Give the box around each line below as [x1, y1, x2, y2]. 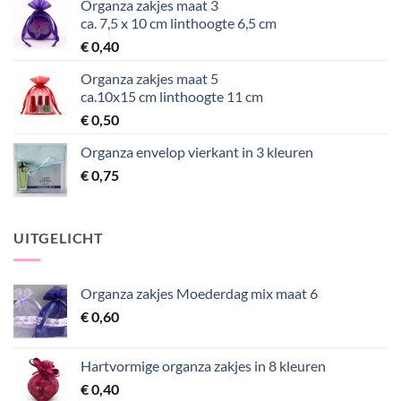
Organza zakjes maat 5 [81, 70, 218, 88]
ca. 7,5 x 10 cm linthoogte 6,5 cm [81, 14, 277, 32]
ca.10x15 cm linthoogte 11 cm [81, 88, 263, 106]
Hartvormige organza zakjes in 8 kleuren [81, 356, 326, 374]
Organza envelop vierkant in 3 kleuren [81, 143, 313, 161]
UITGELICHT [13, 229, 104, 247]
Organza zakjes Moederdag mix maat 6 [81, 284, 318, 302]
